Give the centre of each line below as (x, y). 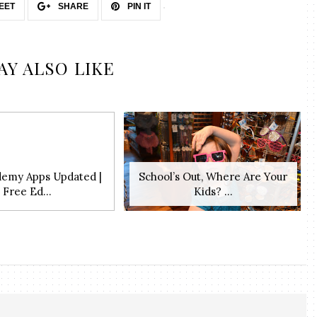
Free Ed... (27, 192)
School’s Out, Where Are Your (213, 177)
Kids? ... (213, 192)
